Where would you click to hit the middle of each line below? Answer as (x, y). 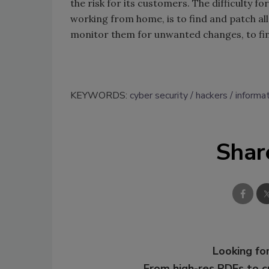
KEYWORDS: (100, 96)
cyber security (159, 96)
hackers (212, 96)
